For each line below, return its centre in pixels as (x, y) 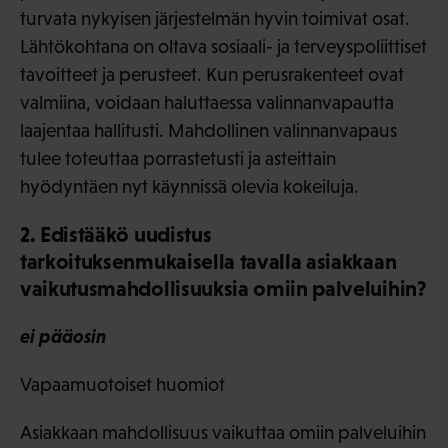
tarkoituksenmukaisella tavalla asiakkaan (208, 262)
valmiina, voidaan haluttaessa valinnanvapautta (207, 103)
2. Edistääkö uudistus (116, 235)
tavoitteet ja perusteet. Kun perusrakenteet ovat (212, 75)
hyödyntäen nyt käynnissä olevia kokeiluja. (189, 187)
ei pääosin (63, 336)
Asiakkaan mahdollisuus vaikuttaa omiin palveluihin (223, 433)
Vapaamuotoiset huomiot (122, 385)
